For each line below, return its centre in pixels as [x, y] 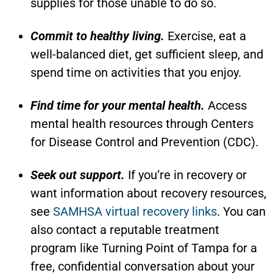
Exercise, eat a [205, 36]
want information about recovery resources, [148, 193]
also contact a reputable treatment [125, 229]
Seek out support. [78, 175]
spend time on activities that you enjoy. [136, 72]
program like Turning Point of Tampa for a [144, 248]
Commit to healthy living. [97, 36]
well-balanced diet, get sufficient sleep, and [147, 54]
